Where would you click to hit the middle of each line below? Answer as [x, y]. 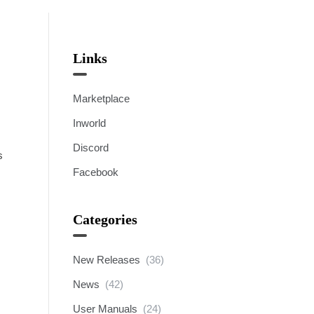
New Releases [106, 260]
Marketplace [101, 98]
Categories [105, 219]
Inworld [89, 123]
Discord [90, 148]
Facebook [95, 172]
